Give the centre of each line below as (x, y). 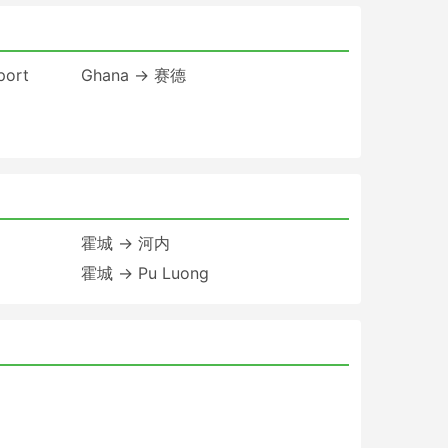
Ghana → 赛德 (133, 74)
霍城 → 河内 (125, 242)
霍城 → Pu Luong (144, 272)
